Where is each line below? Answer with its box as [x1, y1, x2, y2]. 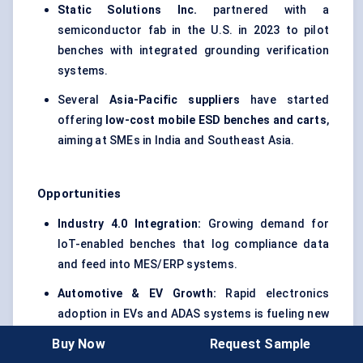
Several [58, 93, 110, 107]
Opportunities [37, 186, 122, 202]
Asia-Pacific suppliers [109, 93, 241, 107]
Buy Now [52, 335, 105, 352]
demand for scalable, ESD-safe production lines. [58, 327, 325, 341]
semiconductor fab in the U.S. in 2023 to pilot [58, 23, 329, 37]
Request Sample [209, 335, 311, 352]
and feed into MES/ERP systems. [58, 258, 237, 271]
